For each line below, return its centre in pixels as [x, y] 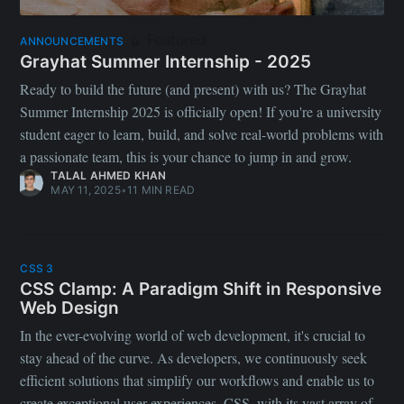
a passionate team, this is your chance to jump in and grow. [186, 157]
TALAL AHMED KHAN [109, 176]
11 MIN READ [161, 190]
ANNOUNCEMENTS [72, 41]
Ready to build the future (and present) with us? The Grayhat [193, 89]
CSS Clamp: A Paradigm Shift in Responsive [201, 289]
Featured [174, 39]
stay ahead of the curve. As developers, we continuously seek [194, 358]
